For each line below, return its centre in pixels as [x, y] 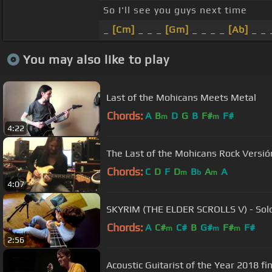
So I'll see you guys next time [175, 10]
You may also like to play [96, 59]
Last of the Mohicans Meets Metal [181, 97]
